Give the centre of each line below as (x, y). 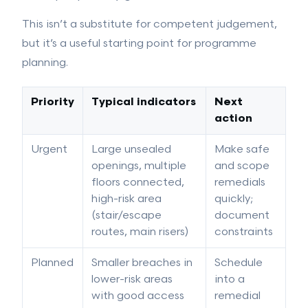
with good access (138, 296)
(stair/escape (126, 216)
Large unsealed (131, 150)
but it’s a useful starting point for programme (139, 44)
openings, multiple (139, 166)
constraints (244, 232)
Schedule (239, 263)
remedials (240, 183)
